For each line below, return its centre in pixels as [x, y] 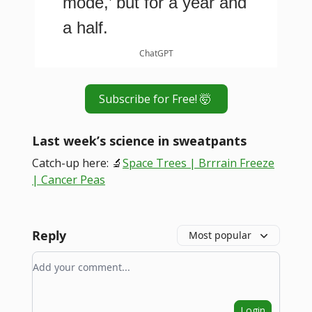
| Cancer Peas [69, 179]
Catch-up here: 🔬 [77, 163]
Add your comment [83, 259]
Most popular [220, 235]
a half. [85, 27]
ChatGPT [156, 53]
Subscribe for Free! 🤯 [156, 99]
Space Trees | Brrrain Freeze [198, 163]
